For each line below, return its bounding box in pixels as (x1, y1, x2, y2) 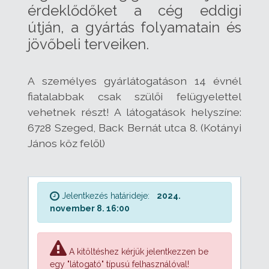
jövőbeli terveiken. (28, 35, 149, 53)
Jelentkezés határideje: (59, 191, 152, 201)
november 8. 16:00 (50, 204, 130, 214)
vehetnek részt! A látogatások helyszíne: (28, 106, 241, 119)
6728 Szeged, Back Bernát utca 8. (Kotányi (28, 121, 241, 134)
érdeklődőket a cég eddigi (28, 2, 241, 20)
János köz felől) (28, 137, 105, 150)
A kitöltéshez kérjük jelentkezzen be (67, 247, 208, 257)
